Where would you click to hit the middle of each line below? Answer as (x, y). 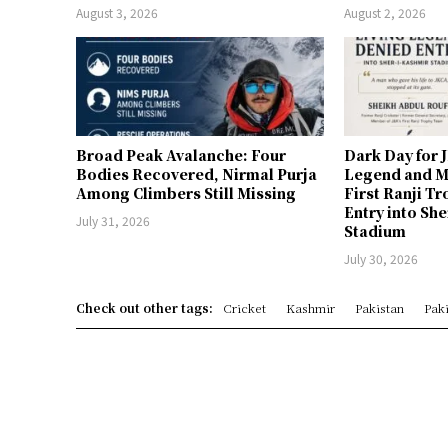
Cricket (244, 307)
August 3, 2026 (117, 12)
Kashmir (310, 307)
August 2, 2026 (385, 12)
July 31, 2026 (113, 220)
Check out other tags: (144, 307)
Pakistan (379, 307)
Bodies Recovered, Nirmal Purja (196, 173)
